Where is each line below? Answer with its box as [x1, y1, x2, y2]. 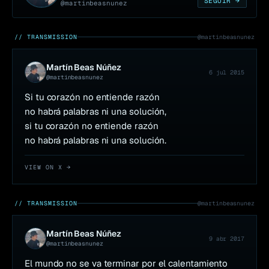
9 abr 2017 [208, 234, 244, 243]
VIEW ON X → [25, 163, 71, 172]
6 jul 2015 [208, 68, 244, 76]
